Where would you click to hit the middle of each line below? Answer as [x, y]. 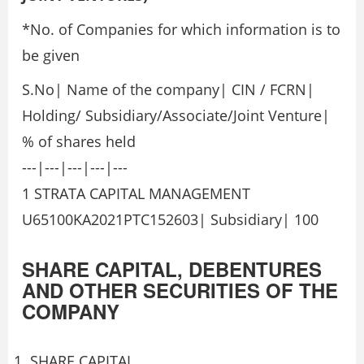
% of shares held [79, 142]
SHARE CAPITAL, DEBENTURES [172, 269]
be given [51, 56]
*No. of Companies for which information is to [181, 30]
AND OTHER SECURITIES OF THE [180, 290]
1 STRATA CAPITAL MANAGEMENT [136, 194]
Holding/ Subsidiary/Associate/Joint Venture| [176, 116]
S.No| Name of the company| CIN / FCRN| [168, 90]
